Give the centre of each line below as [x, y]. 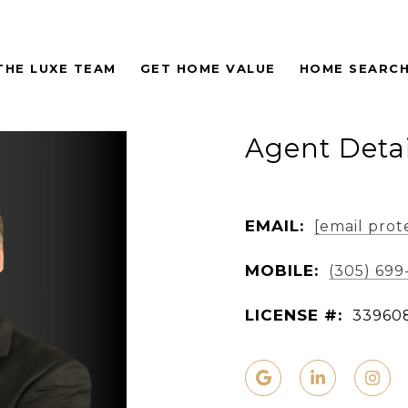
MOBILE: [282, 270]
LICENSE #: [294, 315]
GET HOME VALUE [208, 68]
